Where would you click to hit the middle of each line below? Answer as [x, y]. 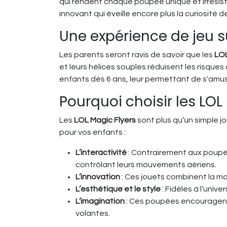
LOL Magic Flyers [105, 120]
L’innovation [98, 177]
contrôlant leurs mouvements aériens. [146, 165]
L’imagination [100, 201]
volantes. [93, 214]
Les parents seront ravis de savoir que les [137, 55]
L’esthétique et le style [118, 189]
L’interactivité [101, 153]
